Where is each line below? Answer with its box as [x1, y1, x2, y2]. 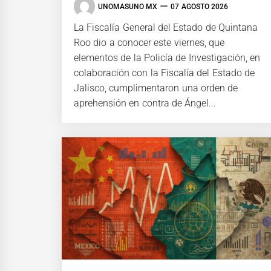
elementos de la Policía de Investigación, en [74, 52, 260, 64]
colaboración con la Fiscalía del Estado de [74, 67, 255, 79]
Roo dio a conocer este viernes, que [74, 37, 224, 49]
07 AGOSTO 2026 [171, 2, 228, 11]
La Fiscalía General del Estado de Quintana [74, 22, 258, 34]
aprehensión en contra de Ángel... [74, 97, 217, 109]
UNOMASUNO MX [98, 2, 158, 11]
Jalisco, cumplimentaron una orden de [74, 82, 238, 94]
